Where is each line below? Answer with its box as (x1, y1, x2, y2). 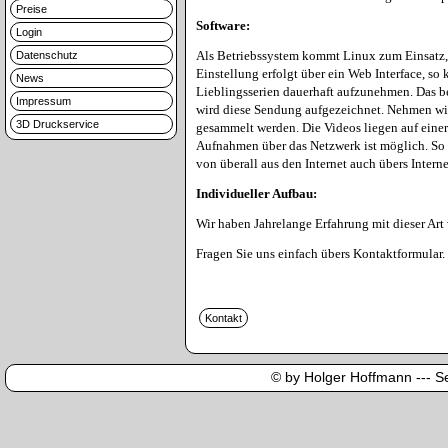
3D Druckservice (16, 118, 99, 130)
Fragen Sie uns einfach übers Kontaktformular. (196, 246, 445, 261)
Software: (196, 18, 250, 33)
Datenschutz (16, 49, 78, 61)
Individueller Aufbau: (196, 186, 317, 201)
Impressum (16, 95, 71, 107)
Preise (16, 3, 47, 15)
